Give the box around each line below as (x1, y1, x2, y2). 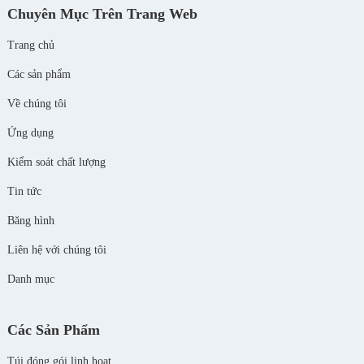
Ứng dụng (6, 127, 54, 139)
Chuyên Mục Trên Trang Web (6, 6, 197, 22)
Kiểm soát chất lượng (6, 156, 106, 168)
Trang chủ (6, 39, 54, 51)
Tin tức (6, 185, 41, 197)
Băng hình (6, 214, 54, 227)
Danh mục (6, 273, 54, 285)
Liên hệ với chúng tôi (6, 244, 106, 256)
